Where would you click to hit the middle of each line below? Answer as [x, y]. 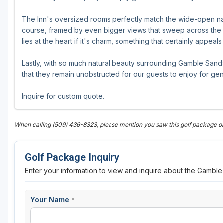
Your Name [51, 200]
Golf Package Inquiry [72, 158]
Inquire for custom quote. [63, 96]
